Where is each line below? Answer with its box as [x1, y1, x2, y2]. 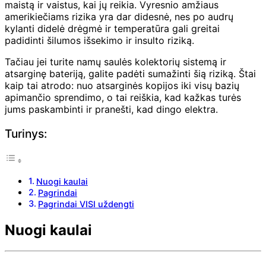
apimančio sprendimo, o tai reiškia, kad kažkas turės [5, 91, 241, 103]
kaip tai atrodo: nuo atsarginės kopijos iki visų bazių [5, 79, 239, 91]
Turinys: [5, 126, 47, 141]
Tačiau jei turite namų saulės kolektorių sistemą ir [5, 55, 226, 68]
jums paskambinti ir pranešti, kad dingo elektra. [5, 103, 218, 115]
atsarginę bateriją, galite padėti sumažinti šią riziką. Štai [5, 67, 256, 80]
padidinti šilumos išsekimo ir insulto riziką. [5, 34, 194, 46]
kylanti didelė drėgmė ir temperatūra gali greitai [5, 22, 220, 34]
